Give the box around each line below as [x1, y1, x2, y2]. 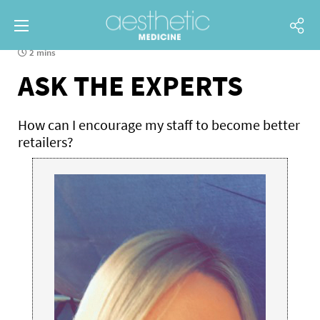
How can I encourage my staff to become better [18, 116, 300, 134]
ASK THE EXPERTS [18, 68, 243, 104]
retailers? [18, 133, 74, 151]
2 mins [27, 46, 56, 59]
